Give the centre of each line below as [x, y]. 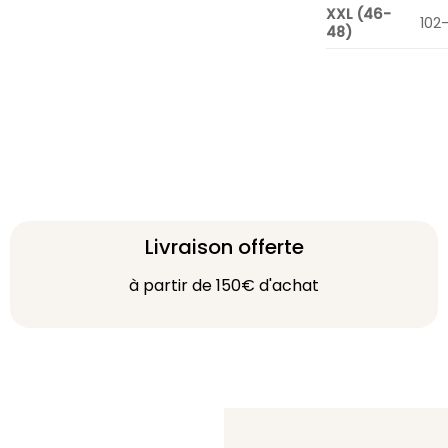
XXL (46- [358, 13]
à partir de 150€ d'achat [224, 285]
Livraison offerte [224, 246]
